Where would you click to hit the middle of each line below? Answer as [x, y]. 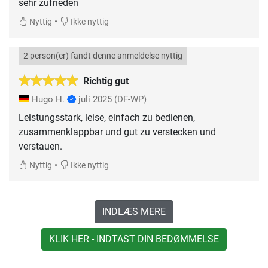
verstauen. [40, 146]
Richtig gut [106, 81]
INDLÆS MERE [134, 211]
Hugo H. [48, 99]
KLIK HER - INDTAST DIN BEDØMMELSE [134, 239]
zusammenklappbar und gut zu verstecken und [117, 132]
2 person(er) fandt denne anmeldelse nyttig [103, 56]
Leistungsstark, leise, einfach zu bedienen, [107, 117]
